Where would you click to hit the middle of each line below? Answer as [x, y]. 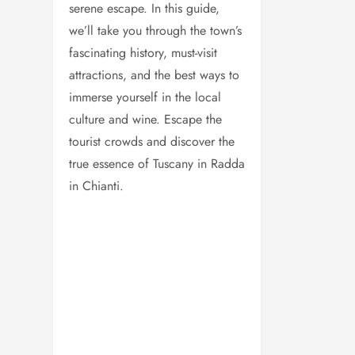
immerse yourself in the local [145, 97]
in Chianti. [97, 185]
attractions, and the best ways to [155, 74]
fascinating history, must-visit [143, 52]
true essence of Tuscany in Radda [157, 163]
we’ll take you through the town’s [156, 30]
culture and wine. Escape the [146, 119]
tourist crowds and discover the [152, 141]
